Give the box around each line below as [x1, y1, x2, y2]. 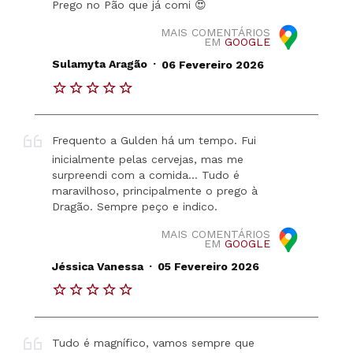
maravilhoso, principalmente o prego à [52, 184, 258, 198]
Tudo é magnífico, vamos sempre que [52, 336, 255, 349]
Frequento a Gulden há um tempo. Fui [52, 134, 257, 147]
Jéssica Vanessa [52, 260, 144, 273]
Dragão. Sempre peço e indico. [52, 200, 218, 214]
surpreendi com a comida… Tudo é [52, 169, 240, 182]
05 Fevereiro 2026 [157, 260, 259, 273]
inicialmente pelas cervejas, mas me [52, 153, 244, 166]
